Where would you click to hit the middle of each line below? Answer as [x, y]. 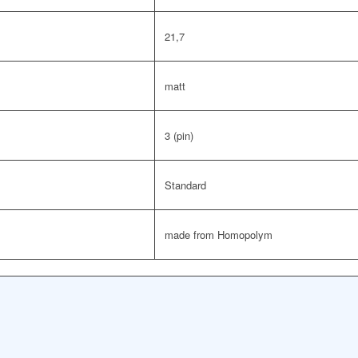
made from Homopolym [219, 235]
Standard [185, 185]
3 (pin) [179, 136]
